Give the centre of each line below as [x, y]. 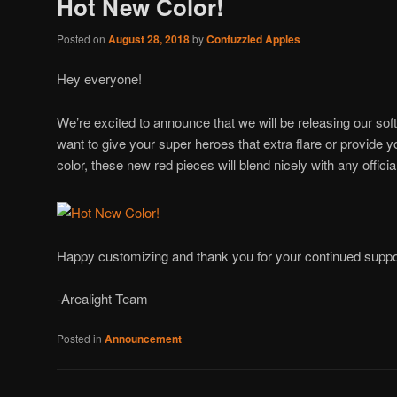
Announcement [143, 339]
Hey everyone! [99, 79]
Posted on [82, 39]
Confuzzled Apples [253, 39]
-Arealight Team [102, 298]
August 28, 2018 [149, 39]
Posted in [79, 339]
